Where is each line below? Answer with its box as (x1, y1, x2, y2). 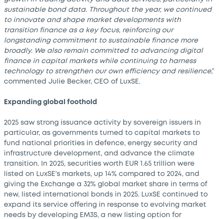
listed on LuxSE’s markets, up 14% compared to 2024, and (4, 171, 199, 177)
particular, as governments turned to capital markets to (4, 130, 200, 136)
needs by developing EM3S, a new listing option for (4, 212, 181, 218)
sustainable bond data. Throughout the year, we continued (4, 7, 212, 13)
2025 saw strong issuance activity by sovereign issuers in (4, 120, 201, 126)
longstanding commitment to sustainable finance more (4, 38, 198, 44)
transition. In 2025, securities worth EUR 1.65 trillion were (4, 161, 195, 167)
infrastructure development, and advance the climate (4, 151, 195, 156)
